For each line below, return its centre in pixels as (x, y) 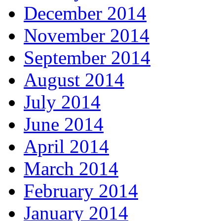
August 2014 (74, 80)
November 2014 (87, 36)
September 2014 (87, 58)
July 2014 (62, 102)
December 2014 (85, 13)
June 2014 (64, 124)
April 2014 (66, 147)
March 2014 (71, 169)
